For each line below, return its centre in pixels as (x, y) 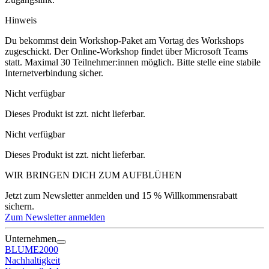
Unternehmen (31, 239)
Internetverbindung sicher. (54, 73)
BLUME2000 (32, 250)
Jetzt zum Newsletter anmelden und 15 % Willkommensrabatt (121, 196)
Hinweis (21, 20)
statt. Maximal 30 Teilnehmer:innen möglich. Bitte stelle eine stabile (133, 62)
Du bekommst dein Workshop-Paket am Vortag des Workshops (124, 41)
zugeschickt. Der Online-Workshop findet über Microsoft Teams (126, 52)
